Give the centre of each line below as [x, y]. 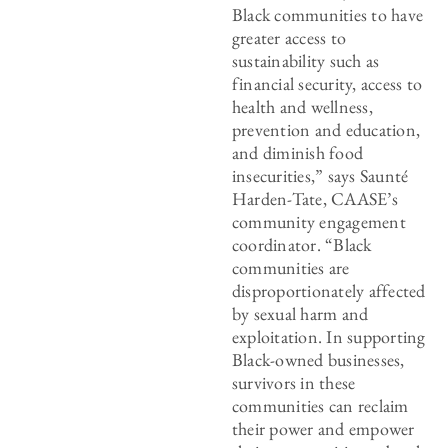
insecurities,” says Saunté [320, 175]
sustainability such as [305, 60]
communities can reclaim [320, 405]
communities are [290, 267]
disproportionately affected [328, 290]
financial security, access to [327, 83]
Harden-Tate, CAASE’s [314, 198]
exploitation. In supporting [328, 336]
